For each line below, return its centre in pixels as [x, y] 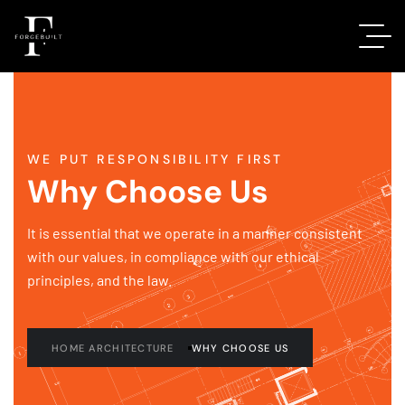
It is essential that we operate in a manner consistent [195, 233]
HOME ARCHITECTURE [113, 348]
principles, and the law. [99, 280]
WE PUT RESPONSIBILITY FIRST [155, 159]
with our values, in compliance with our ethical [173, 256]
